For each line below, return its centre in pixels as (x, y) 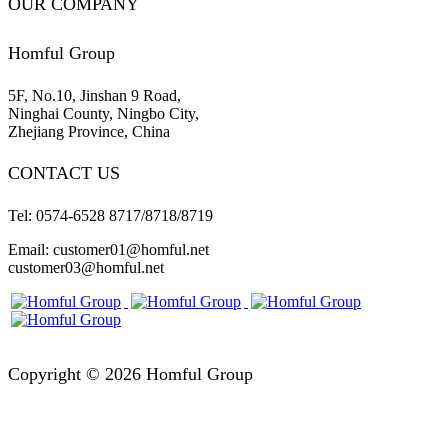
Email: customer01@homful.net (108, 249)
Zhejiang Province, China (89, 131)
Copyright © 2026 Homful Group (130, 373)
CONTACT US (64, 173)
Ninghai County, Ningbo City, (103, 113)
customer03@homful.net (86, 267)
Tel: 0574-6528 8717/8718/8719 (110, 215)
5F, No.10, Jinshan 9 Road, (94, 95)
